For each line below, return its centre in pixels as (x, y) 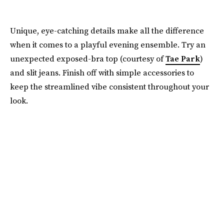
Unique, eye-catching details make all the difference (107, 30)
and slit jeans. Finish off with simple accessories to (102, 72)
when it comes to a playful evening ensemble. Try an (108, 44)
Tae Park (183, 58)
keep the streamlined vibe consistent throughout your (109, 86)
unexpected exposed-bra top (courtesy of (88, 58)
